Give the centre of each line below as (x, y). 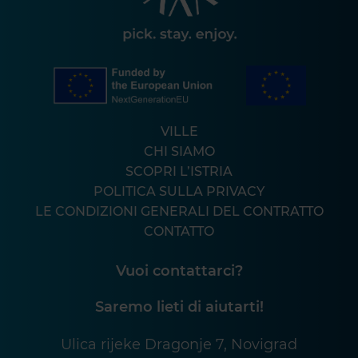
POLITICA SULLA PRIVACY (179, 191)
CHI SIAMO (179, 151)
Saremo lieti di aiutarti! (179, 306)
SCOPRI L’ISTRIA (179, 171)
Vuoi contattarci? (179, 270)
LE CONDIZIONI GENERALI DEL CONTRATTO (179, 211)
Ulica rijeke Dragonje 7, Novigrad (179, 344)
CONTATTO (179, 231)
